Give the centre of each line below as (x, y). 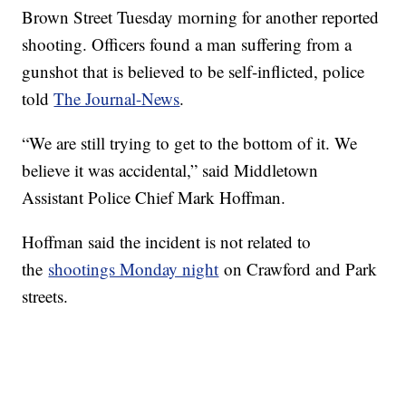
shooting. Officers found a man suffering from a (187, 44)
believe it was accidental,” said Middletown (170, 170)
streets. (45, 296)
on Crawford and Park (298, 269)
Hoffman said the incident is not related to (167, 242)
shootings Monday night (134, 269)
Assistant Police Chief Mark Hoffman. (154, 198)
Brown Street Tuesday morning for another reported (201, 17)
